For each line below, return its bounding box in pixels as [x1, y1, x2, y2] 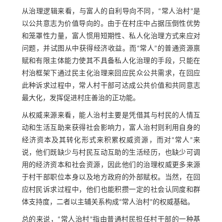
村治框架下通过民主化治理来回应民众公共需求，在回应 [21, 70, 201, 78]
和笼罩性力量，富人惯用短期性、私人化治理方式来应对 [21, 33, 201, 41]
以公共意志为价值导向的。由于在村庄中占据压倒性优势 [21, 20, 201, 28]
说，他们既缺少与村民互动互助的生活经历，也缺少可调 [21, 149, 201, 157]
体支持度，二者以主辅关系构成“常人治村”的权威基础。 [21, 199, 194, 207]
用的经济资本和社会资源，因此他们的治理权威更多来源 [21, 162, 201, 169]
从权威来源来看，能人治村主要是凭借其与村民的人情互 [21, 112, 201, 120]
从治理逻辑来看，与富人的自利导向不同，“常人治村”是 [21, 8, 201, 16]
